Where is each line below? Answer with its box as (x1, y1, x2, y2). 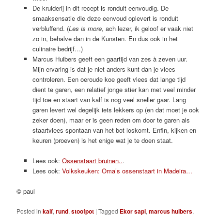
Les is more (68, 24, 102, 33)
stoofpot (71, 206, 94, 216)
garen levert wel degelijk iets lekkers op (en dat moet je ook (32, 105, 199, 115)
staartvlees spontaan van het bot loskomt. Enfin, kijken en (32, 125, 196, 135)
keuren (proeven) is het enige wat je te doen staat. (32, 136, 173, 145)
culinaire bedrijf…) (32, 44, 83, 54)
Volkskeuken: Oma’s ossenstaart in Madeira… (62, 166, 192, 176)
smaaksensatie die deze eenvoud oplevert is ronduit (32, 14, 178, 23)
